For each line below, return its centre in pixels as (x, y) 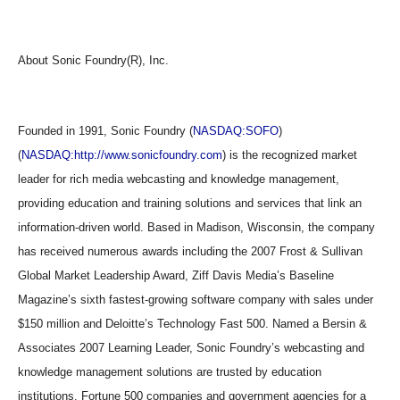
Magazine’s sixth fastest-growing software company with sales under (196, 300)
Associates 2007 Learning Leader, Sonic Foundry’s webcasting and (191, 348)
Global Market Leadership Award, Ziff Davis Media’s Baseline (176, 275)
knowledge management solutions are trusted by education (170, 372)
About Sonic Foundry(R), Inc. (93, 60)
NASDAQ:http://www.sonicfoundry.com (122, 155)
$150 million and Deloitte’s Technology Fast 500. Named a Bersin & (192, 324)
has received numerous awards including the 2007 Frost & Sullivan (190, 251)
